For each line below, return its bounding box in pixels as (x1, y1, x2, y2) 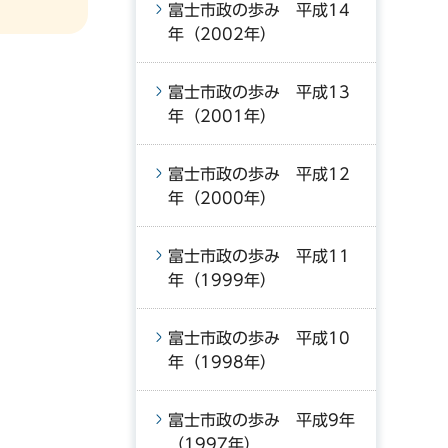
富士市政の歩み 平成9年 (168, 412, 355, 428)
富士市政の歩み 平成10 (168, 330, 350, 346)
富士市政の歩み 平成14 (168, 2, 350, 18)
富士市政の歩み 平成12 (168, 166, 350, 182)
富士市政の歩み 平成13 (168, 84, 350, 100)
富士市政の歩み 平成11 (168, 248, 350, 264)
